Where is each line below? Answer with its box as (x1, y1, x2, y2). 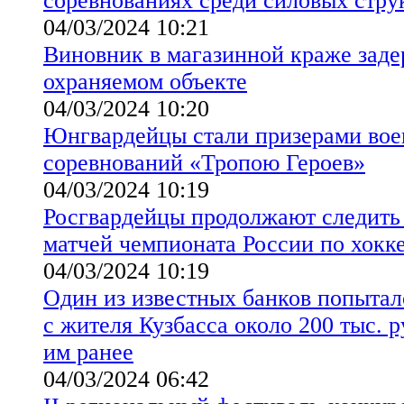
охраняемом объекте (43, 68, 247, 95)
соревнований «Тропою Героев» (43, 149, 365, 176)
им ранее (43, 338, 133, 365)
